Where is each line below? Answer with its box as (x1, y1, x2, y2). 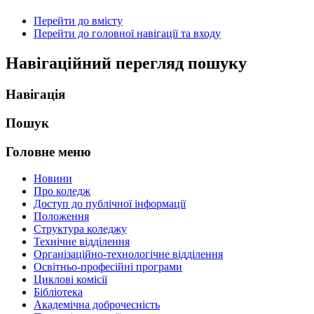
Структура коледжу (34, 223, 127, 235)
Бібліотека (34, 286, 83, 299)
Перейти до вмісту (34, 15, 123, 27)
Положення (34, 210, 89, 223)
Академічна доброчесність (34, 299, 160, 311)
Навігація (6, 87, 65, 102)
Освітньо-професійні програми (34, 261, 182, 273)
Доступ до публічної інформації (34, 198, 186, 210)
